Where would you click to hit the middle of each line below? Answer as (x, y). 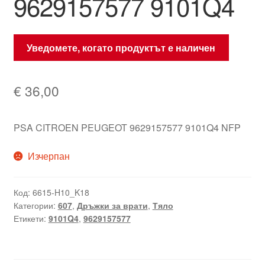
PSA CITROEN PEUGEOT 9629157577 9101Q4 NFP (127, 127)
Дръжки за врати (112, 206)
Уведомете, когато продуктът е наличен (121, 47)
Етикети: (31, 219)
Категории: (35, 206)
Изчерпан (49, 156)
